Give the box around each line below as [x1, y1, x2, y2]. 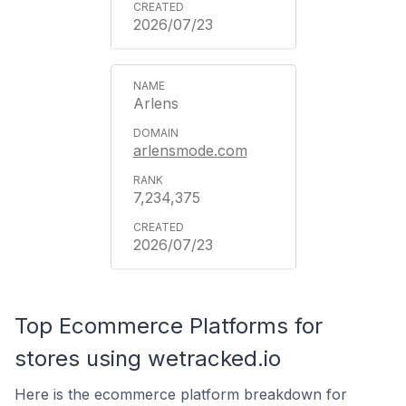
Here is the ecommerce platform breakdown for [14, 385, 347, 403]
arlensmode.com [132, 141, 247, 159]
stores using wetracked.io [14, 345, 281, 372]
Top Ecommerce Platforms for [14, 313, 323, 339]
